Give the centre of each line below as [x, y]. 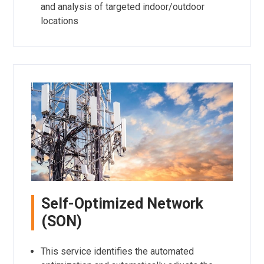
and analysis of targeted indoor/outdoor [122, 7]
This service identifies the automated [117, 251]
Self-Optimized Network [122, 203]
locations [59, 21]
